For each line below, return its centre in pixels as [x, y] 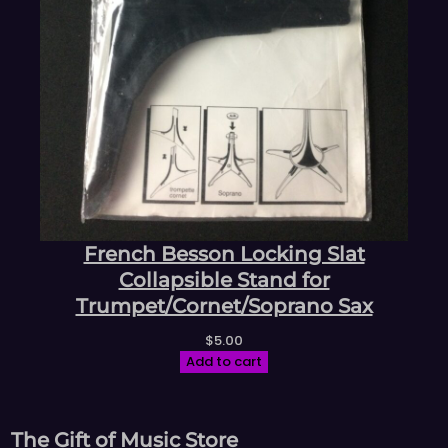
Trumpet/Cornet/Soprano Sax [224, 306]
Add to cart [224, 362]
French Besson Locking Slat [224, 254]
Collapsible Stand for [224, 280]
